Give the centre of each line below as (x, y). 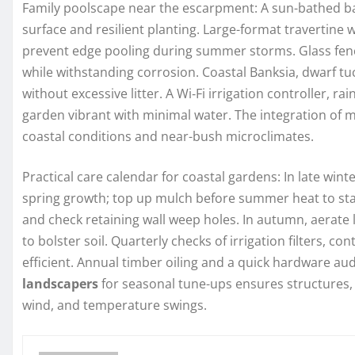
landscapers (60, 284)
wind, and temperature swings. (115, 305)
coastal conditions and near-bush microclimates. (168, 137)
